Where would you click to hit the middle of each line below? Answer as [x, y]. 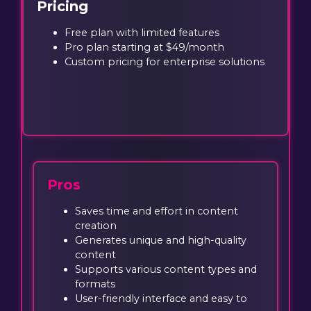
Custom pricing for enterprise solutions [165, 62]
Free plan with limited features [142, 33]
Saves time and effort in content [157, 211]
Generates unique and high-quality [161, 240]
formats [95, 284]
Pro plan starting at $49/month [145, 48]
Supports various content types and [166, 269]
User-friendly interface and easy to [161, 298]
